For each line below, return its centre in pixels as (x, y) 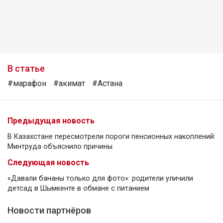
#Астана (107, 83)
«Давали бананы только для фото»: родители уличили (100, 178)
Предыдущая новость (51, 120)
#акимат (69, 83)
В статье (26, 68)
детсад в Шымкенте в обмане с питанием (78, 188)
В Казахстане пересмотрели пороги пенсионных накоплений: (111, 136)
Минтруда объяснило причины (60, 146)
